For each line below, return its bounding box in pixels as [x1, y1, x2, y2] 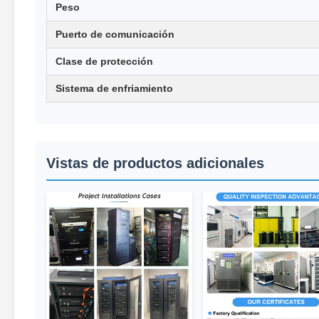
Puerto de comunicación [56, 28, 174, 40]
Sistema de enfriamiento [56, 82, 173, 94]
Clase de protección [56, 55, 153, 67]
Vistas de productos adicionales [46, 155, 264, 171]
